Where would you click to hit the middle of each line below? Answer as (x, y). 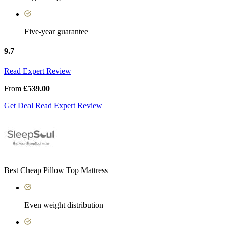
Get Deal (19, 106)
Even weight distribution (64, 205)
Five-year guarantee (56, 31)
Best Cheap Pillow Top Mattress (56, 170)
